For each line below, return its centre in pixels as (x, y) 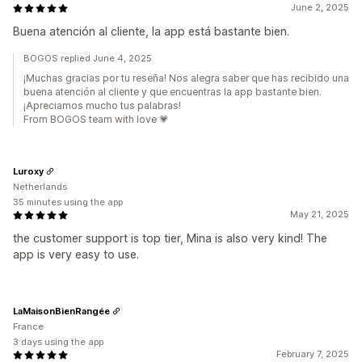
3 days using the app (58, 342)
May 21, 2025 (320, 214)
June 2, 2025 (320, 7)
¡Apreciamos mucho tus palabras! (102, 105)
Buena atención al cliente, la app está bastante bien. (151, 31)
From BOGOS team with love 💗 (96, 119)
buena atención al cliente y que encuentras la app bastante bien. (173, 92)
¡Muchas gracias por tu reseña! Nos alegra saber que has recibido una (186, 78)
